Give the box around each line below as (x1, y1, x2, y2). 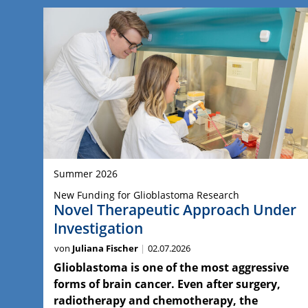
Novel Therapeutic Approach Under (54, 199, 296, 219)
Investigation (54, 218, 143, 238)
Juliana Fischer (72, 241, 138, 254)
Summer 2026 (54, 166, 118, 180)
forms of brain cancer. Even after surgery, (54, 276, 280, 291)
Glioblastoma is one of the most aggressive (54, 259, 289, 275)
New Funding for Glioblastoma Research (54, 188, 239, 201)
